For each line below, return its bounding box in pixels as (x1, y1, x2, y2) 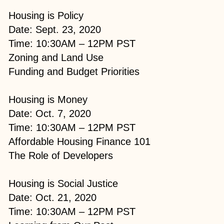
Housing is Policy (8, 9, 84, 21)
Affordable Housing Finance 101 (8, 135, 151, 147)
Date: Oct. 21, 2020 (8, 191, 97, 203)
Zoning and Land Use (8, 51, 104, 63)
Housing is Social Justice (8, 177, 118, 189)
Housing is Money (8, 93, 88, 105)
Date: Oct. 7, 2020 (8, 107, 91, 119)
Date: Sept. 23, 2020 (8, 23, 101, 35)
